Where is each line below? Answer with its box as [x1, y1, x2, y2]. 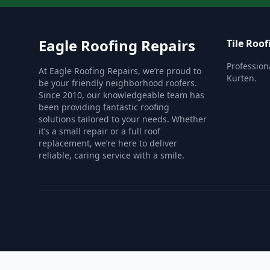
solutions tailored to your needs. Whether [39, 113, 207, 125]
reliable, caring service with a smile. [39, 149, 184, 161]
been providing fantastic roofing [39, 101, 169, 113]
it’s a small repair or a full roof [39, 125, 160, 137]
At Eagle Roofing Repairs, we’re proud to [39, 65, 201, 77]
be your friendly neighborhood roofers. [39, 77, 197, 89]
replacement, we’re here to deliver [39, 137, 177, 149]
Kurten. [227, 72, 257, 84]
